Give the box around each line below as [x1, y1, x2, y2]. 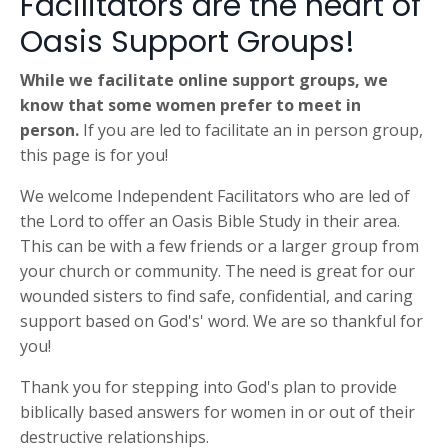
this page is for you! [20, 144, 168, 166]
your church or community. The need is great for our [20, 260, 415, 282]
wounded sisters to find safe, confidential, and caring [20, 285, 413, 307]
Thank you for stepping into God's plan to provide [20, 376, 397, 398]
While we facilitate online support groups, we [20, 69, 388, 91]
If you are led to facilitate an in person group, [83, 119, 423, 141]
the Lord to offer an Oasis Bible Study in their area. [20, 210, 400, 232]
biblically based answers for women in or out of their [20, 401, 415, 423]
